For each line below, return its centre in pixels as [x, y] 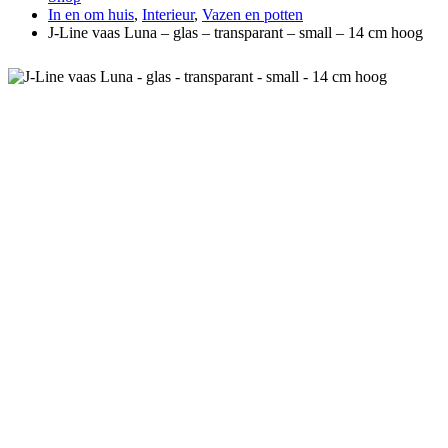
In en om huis [91, 15]
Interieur [168, 15]
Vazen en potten [252, 15]
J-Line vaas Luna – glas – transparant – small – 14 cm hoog [235, 33]
